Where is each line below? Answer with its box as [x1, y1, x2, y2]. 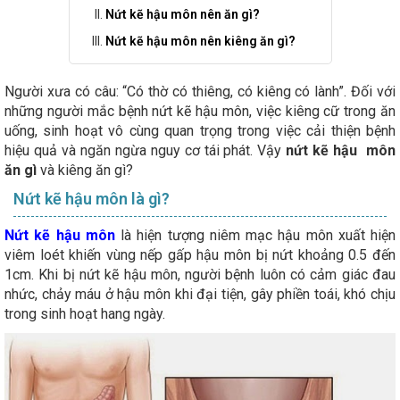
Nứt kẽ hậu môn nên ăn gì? [104, 6, 260, 21]
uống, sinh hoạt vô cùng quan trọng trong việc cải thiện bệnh [4, 121, 396, 139]
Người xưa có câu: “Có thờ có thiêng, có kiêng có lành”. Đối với [4, 82, 396, 100]
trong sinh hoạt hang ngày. [4, 304, 165, 322]
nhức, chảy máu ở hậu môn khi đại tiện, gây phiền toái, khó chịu [4, 285, 396, 303]
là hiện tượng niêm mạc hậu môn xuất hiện [114, 226, 396, 244]
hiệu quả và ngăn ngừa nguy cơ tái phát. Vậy [4, 141, 287, 159]
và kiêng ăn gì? [37, 161, 133, 179]
